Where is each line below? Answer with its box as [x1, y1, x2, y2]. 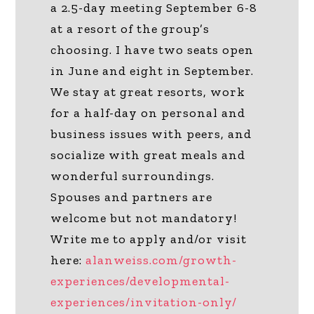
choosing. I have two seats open [50, 41, 254, 57]
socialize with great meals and [50, 146, 246, 163]
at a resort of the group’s [50, 20, 210, 36]
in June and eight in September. [50, 62, 254, 78]
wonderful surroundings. [50, 168, 215, 184]
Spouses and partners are [50, 189, 213, 205]
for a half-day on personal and [50, 104, 246, 121]
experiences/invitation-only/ [50, 294, 238, 310]
